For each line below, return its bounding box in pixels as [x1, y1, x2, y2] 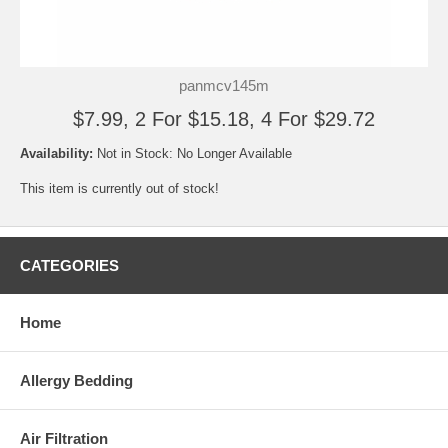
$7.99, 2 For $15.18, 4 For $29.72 [73, 108, 375, 130]
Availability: [20, 146, 97, 161]
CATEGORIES [20, 257, 119, 274]
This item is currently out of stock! [20, 181, 219, 196]
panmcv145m [179, 77, 269, 94]
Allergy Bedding [20, 372, 133, 389]
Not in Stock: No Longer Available [97, 146, 292, 161]
